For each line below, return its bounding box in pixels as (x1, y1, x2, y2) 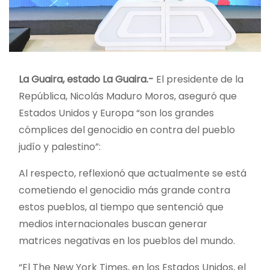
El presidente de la (156, 72, 243, 86)
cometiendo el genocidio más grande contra (19, 183, 230, 197)
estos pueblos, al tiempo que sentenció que (19, 199, 224, 214)
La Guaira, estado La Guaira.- (19, 72, 156, 86)
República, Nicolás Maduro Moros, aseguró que (19, 89, 237, 103)
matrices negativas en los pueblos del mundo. (19, 233, 235, 248)
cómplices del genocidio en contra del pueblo (19, 122, 235, 137)
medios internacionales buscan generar (19, 216, 207, 231)
